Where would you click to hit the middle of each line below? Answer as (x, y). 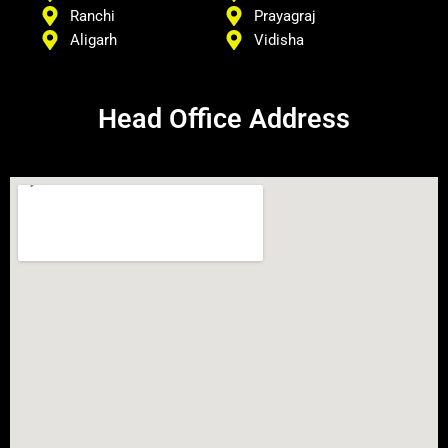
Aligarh (93, 40)
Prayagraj (285, 16)
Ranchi (92, 16)
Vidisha (279, 40)
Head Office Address (224, 119)
